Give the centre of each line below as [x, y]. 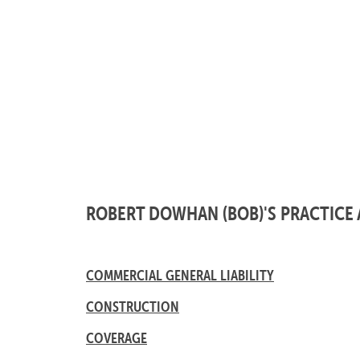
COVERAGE [117, 338]
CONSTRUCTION [133, 307]
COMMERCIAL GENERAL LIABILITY [180, 275]
